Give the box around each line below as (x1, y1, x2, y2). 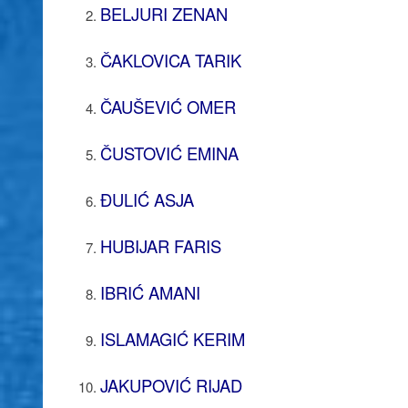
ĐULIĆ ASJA (99, 187, 194, 211)
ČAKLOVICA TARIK (99, 47, 241, 72)
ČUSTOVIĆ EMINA (99, 140, 239, 165)
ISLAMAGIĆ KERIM (99, 326, 245, 351)
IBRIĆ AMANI (99, 280, 200, 304)
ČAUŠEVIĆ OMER (99, 94, 236, 118)
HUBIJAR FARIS (99, 233, 221, 258)
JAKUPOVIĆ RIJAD (99, 372, 242, 397)
